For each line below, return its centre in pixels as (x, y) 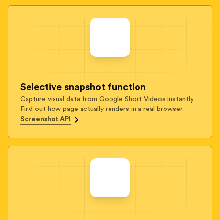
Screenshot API (45, 119)
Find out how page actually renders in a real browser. (102, 109)
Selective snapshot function (83, 87)
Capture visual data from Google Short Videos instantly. (107, 99)
